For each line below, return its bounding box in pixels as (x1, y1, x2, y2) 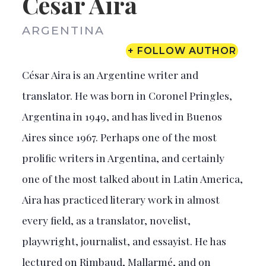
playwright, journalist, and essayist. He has (21, 233, 226, 248)
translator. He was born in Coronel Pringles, (21, 88, 232, 102)
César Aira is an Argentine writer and (21, 67, 198, 81)
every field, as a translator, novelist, (21, 213, 191, 227)
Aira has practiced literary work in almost (21, 192, 220, 206)
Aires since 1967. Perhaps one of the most (21, 129, 217, 144)
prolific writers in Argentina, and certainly (21, 150, 224, 164)
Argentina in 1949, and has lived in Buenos (21, 109, 222, 123)
